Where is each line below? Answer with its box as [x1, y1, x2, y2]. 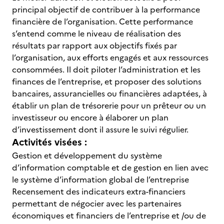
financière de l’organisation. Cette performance [12, 15, 193, 27]
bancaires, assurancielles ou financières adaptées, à [12, 87, 207, 99]
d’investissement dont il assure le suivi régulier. [12, 123, 188, 135]
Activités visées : [12, 135, 87, 149]
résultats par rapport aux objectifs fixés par [12, 39, 177, 51]
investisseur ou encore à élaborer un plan [12, 111, 168, 123]
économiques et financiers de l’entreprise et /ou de [12, 209, 206, 221]
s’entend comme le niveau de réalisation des [12, 27, 181, 39]
